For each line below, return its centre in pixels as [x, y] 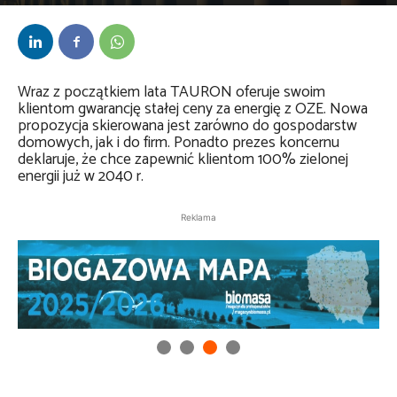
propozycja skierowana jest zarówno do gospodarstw [187, 126]
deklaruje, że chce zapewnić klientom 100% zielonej [183, 160]
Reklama [198, 217]
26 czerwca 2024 [171, 13]
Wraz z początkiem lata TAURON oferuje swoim [171, 93]
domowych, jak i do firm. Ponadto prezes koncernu [179, 143]
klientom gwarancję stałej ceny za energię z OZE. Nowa [193, 109]
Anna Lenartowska [84, 12]
